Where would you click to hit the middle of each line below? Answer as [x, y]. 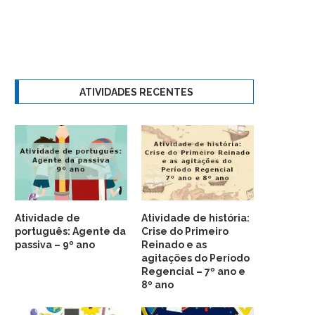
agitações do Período [196, 258]
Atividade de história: [196, 218]
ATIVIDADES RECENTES [136, 92]
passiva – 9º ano [55, 244]
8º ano [158, 284]
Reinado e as [174, 244]
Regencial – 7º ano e [194, 271]
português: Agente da [70, 231]
